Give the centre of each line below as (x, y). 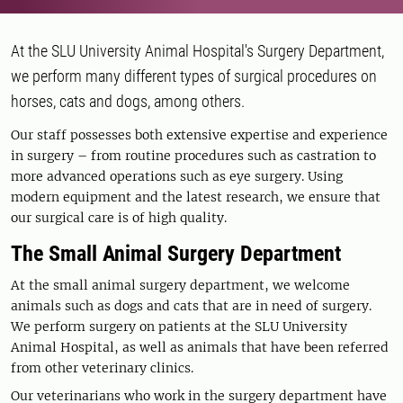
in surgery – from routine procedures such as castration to (193, 155)
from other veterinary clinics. (102, 367)
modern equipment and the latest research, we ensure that (196, 197)
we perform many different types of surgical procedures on (194, 76)
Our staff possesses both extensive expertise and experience (199, 134)
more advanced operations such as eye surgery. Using (177, 176)
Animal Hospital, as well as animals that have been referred (200, 347)
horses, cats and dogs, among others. (128, 101)
